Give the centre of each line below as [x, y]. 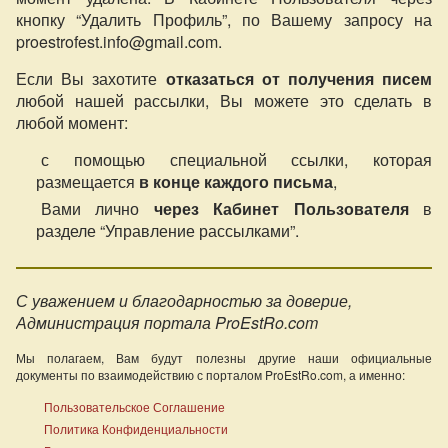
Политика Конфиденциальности [134, 428]
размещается [87, 181]
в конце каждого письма [236, 181]
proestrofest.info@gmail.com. [119, 41]
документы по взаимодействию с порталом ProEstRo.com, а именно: [210, 374]
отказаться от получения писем [295, 78]
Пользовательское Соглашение [133, 406]
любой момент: [72, 122]
